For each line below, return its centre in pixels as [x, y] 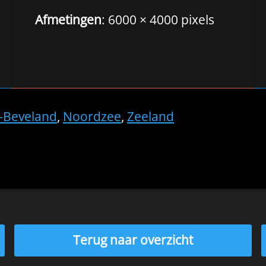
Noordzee [92, 116]
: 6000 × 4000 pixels [158, 19]
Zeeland [151, 116]
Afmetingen [68, 19]
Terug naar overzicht [133, 240]
